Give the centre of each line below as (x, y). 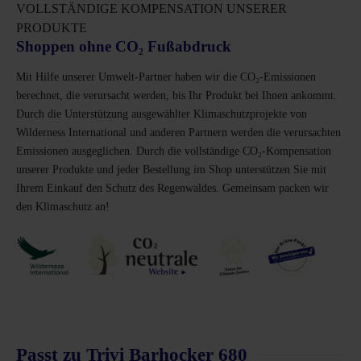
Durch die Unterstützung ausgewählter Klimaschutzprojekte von (162, 114)
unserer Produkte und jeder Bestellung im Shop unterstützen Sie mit (171, 169)
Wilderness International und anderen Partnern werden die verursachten (178, 132)
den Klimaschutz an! (63, 206)
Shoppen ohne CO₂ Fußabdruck (124, 46)
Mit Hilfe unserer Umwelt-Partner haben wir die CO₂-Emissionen (166, 77)
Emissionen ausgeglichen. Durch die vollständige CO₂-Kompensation (174, 151)
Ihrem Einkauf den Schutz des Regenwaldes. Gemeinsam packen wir (172, 188)
